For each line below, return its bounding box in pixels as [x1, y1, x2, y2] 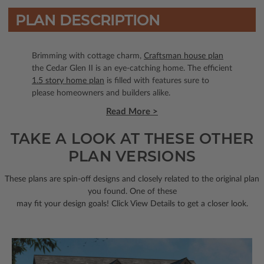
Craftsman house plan [144, 51, 223, 60]
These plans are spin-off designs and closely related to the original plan [5, 174, 259, 183]
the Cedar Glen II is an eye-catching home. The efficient [32, 64, 232, 72]
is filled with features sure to [104, 76, 209, 85]
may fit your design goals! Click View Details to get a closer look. [16, 199, 248, 208]
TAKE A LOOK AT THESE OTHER [10, 129, 254, 147]
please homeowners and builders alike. [32, 88, 170, 97]
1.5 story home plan [32, 76, 104, 85]
